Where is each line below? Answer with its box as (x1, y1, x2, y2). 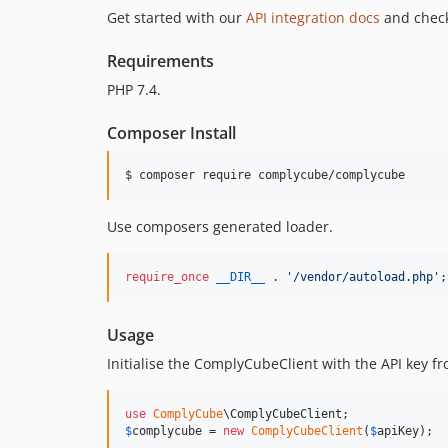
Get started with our (107, 8, 246, 28)
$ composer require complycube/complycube (125, 168, 405, 183)
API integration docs (246, 8, 380, 28)
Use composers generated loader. (107, 217, 333, 237)
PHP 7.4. (107, 80, 161, 100)
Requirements (107, 50, 214, 73)
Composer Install (107, 122, 236, 145)
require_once (125, 270, 209, 285)
